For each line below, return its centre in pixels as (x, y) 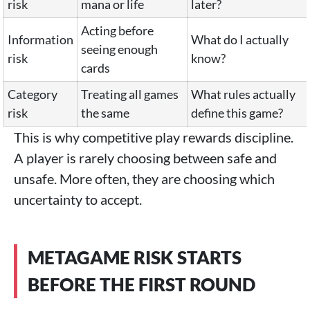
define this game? (237, 113)
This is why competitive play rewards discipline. (154, 137)
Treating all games (130, 94)
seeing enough (119, 49)
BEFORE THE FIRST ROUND (142, 284)
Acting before (117, 30)
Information (40, 39)
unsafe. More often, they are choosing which (144, 179)
